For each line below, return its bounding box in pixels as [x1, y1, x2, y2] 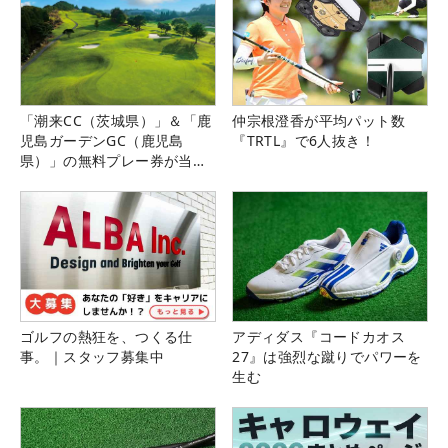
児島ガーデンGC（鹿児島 [20, 130, 184, 150]
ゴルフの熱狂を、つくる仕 [20, 327, 193, 347]
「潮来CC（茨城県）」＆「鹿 [20, 110, 212, 130]
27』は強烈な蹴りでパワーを [232, 347, 422, 367]
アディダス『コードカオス [232, 327, 405, 347]
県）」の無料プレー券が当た [20, 150, 208, 170]
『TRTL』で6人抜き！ [232, 130, 375, 150]
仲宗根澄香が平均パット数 [232, 110, 405, 130]
